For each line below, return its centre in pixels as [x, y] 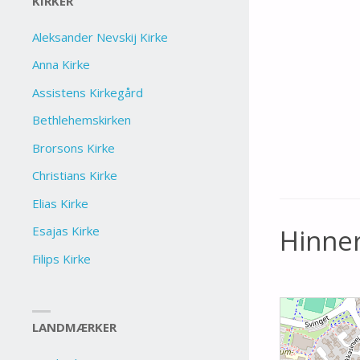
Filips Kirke [62, 258]
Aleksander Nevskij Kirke [100, 37]
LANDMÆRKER [75, 327]
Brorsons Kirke [74, 147]
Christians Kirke [75, 176]
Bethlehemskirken [82, 120]
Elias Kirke [61, 203]
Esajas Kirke [66, 231]
